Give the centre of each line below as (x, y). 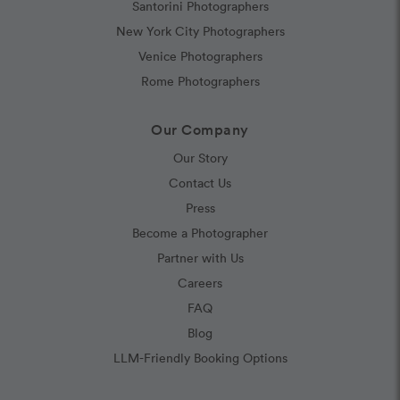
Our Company (200, 130)
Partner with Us (200, 258)
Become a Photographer (200, 233)
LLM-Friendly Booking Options (200, 358)
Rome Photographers (200, 81)
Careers (200, 283)
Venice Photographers (200, 56)
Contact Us (200, 183)
